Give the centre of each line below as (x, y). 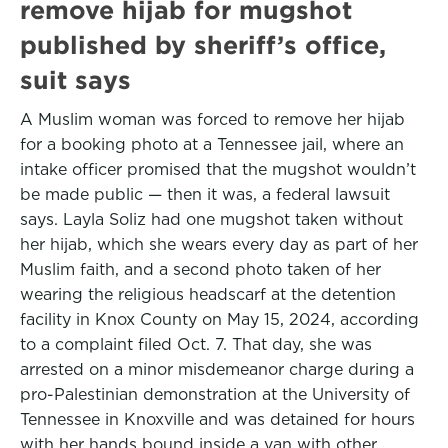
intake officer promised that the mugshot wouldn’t (218, 169)
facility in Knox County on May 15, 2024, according (219, 319)
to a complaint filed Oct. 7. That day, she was (196, 344)
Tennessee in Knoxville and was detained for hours (217, 419)
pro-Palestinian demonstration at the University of (215, 394)
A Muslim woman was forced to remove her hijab (212, 119)
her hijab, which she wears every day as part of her (219, 244)
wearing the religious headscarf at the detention (208, 294)
